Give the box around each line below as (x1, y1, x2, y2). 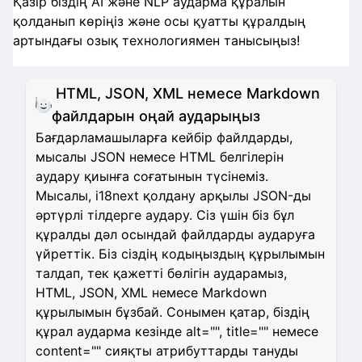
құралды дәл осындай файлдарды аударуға (36, 226, 315, 243)
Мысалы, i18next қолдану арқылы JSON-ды (36, 187, 311, 204)
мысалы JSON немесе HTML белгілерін (36, 149, 284, 166)
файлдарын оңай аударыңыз (52, 107, 260, 125)
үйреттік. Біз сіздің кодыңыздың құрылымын (36, 246, 325, 263)
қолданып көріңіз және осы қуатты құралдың (13, 13, 305, 30)
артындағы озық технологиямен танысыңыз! (13, 32, 300, 49)
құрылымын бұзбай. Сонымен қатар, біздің (36, 304, 309, 321)
